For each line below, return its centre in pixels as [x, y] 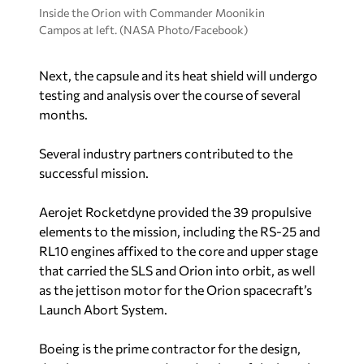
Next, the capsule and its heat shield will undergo [178, 76]
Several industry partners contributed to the [166, 154]
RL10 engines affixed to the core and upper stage [178, 251]
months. [63, 115]
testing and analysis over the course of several [170, 95]
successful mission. [94, 173]
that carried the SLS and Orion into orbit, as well [177, 271]
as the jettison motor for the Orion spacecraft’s [175, 290]
